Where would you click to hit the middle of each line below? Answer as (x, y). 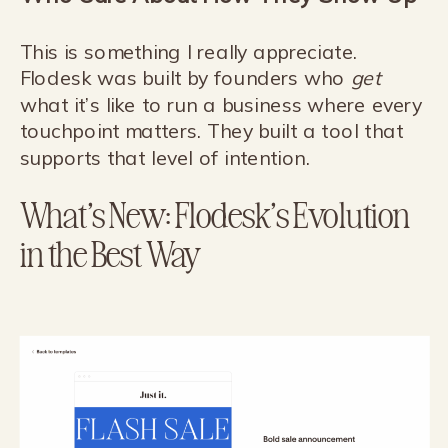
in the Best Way (110, 252)
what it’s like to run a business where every (220, 105)
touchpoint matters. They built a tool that (211, 131)
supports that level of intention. (165, 158)
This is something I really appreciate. (188, 52)
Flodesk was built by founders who (185, 78)
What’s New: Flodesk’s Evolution (215, 213)
